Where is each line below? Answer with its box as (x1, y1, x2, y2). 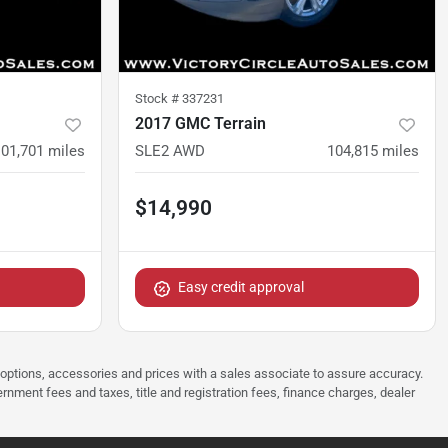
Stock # (135, 91, 182, 107)
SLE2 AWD (135, 142, 205, 161)
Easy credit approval (178, 279, 304, 296)
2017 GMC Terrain (135, 114, 266, 134)
